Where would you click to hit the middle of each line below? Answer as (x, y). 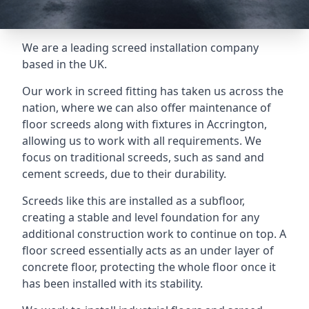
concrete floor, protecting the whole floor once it (149, 267)
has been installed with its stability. (112, 283)
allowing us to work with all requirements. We (142, 141)
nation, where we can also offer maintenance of (147, 108)
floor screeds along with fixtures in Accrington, (144, 124)
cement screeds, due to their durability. (124, 174)
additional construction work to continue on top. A (154, 234)
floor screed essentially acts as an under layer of (148, 250)
